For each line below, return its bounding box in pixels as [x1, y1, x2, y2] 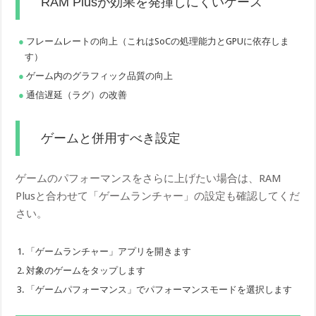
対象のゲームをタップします [26, 265, 146, 276]
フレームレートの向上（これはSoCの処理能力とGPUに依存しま [26, 35, 290, 47]
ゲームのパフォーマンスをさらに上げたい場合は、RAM [16, 171, 282, 185]
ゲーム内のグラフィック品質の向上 [26, 70, 174, 81]
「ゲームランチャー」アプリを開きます [26, 245, 192, 257]
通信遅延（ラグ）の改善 [26, 89, 128, 100]
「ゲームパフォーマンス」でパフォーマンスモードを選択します [26, 284, 293, 295]
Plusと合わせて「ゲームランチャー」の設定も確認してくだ [16, 189, 300, 202]
